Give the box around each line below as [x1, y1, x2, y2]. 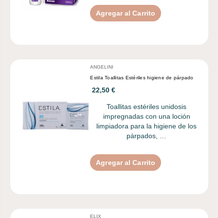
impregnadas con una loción [103, 112, 190, 120]
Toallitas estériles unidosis [107, 102, 187, 110]
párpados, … [127, 131, 167, 140]
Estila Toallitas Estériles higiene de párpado [90, 74, 194, 80]
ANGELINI [90, 64, 114, 70]
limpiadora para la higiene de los [96, 122, 197, 130]
